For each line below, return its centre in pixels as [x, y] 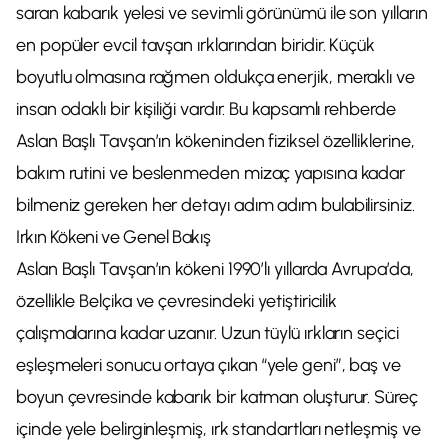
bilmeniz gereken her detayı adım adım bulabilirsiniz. [215, 205]
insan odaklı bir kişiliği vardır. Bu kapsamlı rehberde [206, 109]
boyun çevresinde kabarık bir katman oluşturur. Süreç [217, 397]
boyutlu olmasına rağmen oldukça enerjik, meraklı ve [215, 77]
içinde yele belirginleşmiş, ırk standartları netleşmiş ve [218, 429]
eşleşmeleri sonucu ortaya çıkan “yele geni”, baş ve [208, 365]
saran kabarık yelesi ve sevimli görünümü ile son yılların [222, 13]
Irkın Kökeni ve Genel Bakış [113, 237]
